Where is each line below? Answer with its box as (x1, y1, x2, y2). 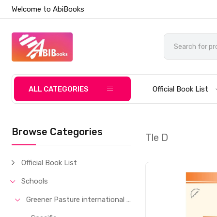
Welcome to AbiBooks (12, 5, 85, 14)
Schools (21, 177, 48, 186)
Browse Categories (12, 126, 103, 138)
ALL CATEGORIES (29, 85, 89, 93)
